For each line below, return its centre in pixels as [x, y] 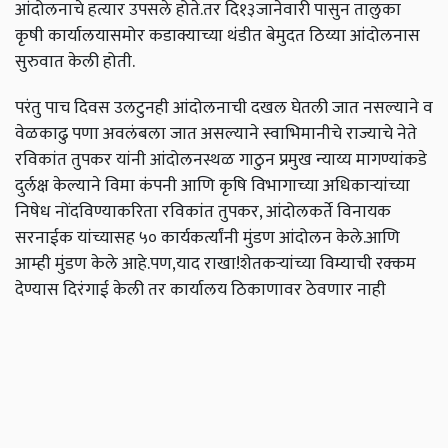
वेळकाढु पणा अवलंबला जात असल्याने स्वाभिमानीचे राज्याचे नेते [216, 134]
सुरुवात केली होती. [75, 62]
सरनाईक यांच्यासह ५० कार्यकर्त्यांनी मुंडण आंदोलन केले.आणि [207, 238]
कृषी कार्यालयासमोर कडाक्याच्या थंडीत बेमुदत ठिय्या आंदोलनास [217, 36]
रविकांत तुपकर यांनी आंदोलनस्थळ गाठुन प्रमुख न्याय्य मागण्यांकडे [221, 160]
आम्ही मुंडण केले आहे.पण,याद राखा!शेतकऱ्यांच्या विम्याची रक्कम [215, 264]
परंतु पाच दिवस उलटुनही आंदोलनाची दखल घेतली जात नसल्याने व [224, 108]
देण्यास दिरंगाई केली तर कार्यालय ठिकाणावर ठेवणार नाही [200, 290]
